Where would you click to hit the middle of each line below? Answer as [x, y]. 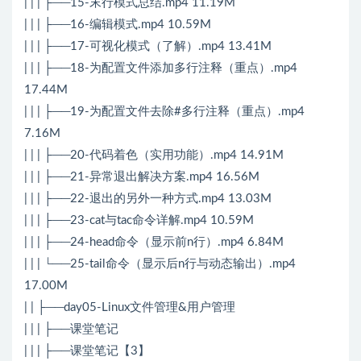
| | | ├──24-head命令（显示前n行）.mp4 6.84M [154, 243]
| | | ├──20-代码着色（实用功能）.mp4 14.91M [154, 156]
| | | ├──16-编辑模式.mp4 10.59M [118, 25]
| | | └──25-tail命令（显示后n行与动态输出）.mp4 [160, 264]
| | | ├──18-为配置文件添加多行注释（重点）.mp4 [161, 68]
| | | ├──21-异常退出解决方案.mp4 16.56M [142, 177]
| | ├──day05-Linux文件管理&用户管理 [130, 308]
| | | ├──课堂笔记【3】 [87, 351]
